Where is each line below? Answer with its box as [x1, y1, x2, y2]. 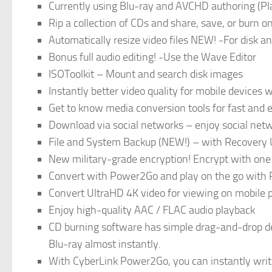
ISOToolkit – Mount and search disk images [49, 67, 243, 81]
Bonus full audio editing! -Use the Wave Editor [49, 50, 256, 64]
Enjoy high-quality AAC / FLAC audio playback [49, 203, 255, 217]
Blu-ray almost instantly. [49, 237, 161, 251]
